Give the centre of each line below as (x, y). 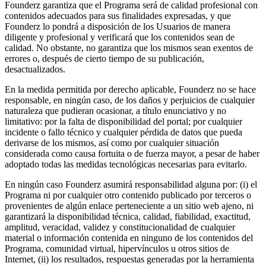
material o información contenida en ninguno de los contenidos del (129, 237)
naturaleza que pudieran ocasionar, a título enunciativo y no (115, 110)
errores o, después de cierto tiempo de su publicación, (104, 58)
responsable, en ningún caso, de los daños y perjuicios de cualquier (130, 100)
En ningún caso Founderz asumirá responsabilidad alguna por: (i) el (131, 184)
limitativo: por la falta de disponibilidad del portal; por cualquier (123, 121)
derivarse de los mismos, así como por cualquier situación (112, 142)
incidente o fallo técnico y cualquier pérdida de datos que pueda (123, 132)
